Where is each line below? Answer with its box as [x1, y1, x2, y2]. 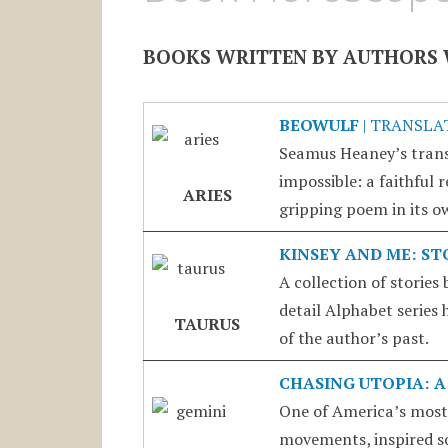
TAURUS [174, 312, 241, 335]
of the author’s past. [278, 326, 429, 349]
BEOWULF [278, 113, 359, 136]
